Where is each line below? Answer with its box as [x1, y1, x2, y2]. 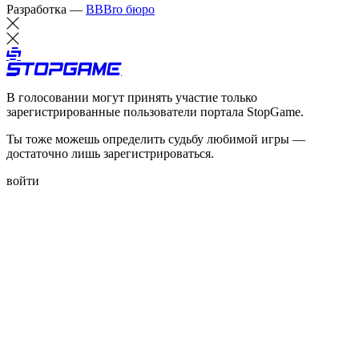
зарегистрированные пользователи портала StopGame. [6, 104, 304, 119]
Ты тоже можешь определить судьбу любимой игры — [6, 131, 305, 146]
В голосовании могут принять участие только [6, 90, 257, 104]
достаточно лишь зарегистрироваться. [6, 146, 214, 160]
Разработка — [6, 2, 86, 16]
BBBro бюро [86, 2, 155, 16]
